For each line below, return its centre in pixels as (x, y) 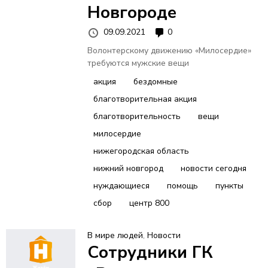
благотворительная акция (145, 99)
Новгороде (132, 13)
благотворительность (137, 116)
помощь (182, 185)
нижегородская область (141, 151)
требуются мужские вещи (138, 63)
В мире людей (115, 235)
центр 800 (149, 203)
